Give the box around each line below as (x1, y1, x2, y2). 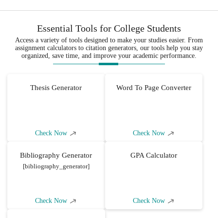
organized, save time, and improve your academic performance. (21, 52, 197, 59)
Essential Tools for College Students (37, 23, 181, 34)
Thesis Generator (30, 84, 82, 91)
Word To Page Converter (116, 84, 191, 91)
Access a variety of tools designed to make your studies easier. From (15, 36, 203, 44)
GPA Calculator (130, 151, 177, 159)
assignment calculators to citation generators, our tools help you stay (15, 44, 203, 52)
